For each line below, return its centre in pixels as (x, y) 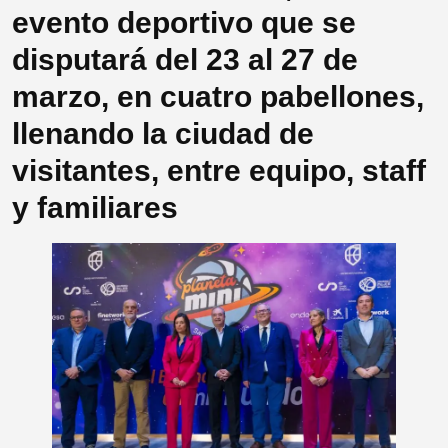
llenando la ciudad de (163, 134)
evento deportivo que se (184, 23)
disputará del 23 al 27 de (185, 60)
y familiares (95, 208)
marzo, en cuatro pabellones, (218, 97)
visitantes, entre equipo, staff (219, 171)
